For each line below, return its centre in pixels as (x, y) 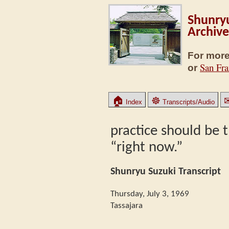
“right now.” (146, 147)
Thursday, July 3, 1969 (150, 194)
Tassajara (127, 205)
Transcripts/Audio (188, 102)
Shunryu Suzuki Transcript (166, 171)
